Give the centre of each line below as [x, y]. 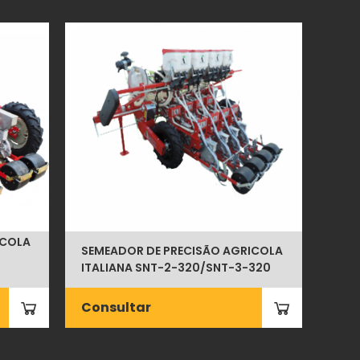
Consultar [117, 307]
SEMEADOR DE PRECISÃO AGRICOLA [182, 250]
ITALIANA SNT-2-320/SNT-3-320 [176, 267]
